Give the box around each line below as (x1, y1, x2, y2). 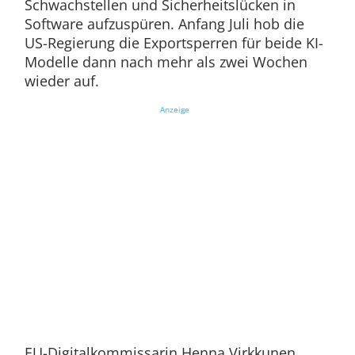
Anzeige (159, 104, 189, 116)
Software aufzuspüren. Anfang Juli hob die (24, 14, 304, 34)
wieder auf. (24, 71, 103, 91)
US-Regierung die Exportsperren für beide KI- (24, 33, 323, 53)
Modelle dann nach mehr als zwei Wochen (24, 52, 307, 72)
